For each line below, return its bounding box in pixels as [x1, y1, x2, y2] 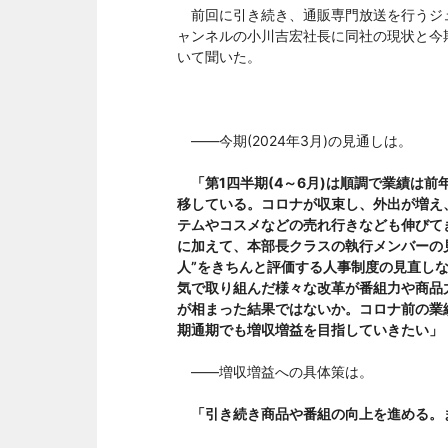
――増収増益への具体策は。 [177, 363, 373, 381]
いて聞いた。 [177, 48, 261, 66]
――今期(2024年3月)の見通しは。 [177, 132, 412, 150]
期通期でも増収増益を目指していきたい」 [177, 321, 443, 339]
